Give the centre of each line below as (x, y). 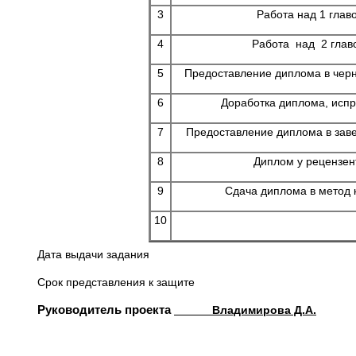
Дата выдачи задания (93, 254)
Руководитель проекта (106, 310)
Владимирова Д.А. (245, 310)
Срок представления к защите (116, 282)
